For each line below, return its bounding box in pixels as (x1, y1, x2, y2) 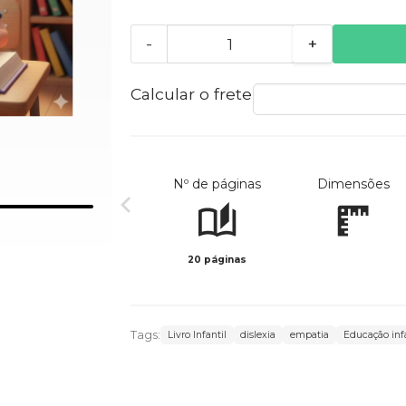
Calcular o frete (130, 84, 252, 104)
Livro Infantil (167, 329, 227, 342)
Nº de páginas (173, 176, 262, 193)
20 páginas (188, 254, 247, 266)
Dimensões (316, 176, 390, 193)
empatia (290, 329, 330, 342)
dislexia (240, 329, 276, 342)
